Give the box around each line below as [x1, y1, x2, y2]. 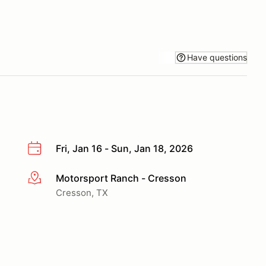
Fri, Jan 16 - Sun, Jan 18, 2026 [56, 142, 193, 154]
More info [27, 172, 70, 185]
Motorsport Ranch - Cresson [56, 172, 186, 184]
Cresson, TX [56, 186, 108, 198]
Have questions [187, 52, 247, 62]
